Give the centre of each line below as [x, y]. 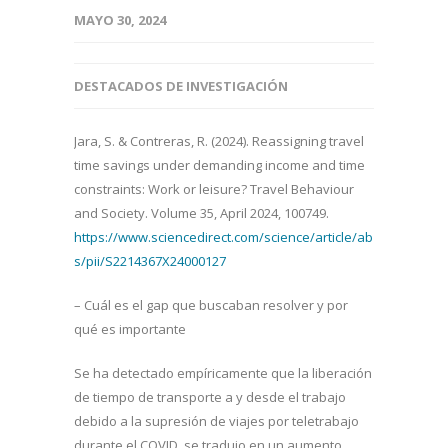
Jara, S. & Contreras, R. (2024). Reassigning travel [219, 141]
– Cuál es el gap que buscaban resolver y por [211, 305]
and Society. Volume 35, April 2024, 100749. [201, 213]
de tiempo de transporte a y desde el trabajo [210, 397]
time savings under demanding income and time [219, 165]
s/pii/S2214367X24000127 [150, 261]
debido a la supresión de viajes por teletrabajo [216, 421]
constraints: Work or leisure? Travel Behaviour [214, 189]
